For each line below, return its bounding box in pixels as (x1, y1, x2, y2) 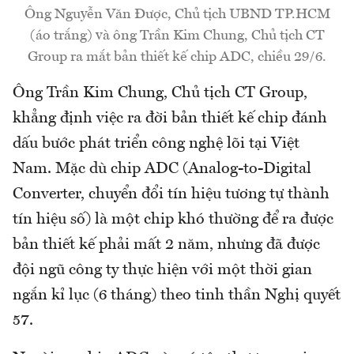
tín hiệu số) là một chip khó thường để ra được (13, 212, 333, 228)
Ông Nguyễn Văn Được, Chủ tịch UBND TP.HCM (24, 7, 330, 22)
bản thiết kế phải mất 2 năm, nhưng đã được (13, 237, 320, 254)
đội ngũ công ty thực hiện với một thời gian (13, 262, 312, 279)
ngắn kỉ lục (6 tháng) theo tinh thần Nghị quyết (13, 288, 341, 304)
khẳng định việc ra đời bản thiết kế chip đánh (13, 111, 327, 127)
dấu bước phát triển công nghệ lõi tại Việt (13, 136, 299, 153)
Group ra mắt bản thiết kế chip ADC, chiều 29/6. (28, 50, 326, 65)
